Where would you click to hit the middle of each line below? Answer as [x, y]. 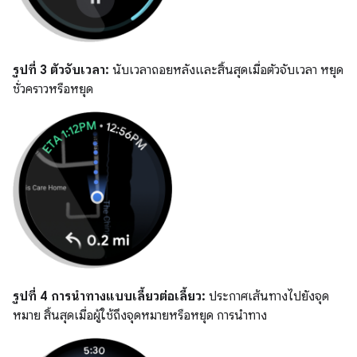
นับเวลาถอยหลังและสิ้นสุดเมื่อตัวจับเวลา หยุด [226, 71]
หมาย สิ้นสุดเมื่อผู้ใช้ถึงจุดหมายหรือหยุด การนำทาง [140, 315]
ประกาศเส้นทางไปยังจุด [267, 296]
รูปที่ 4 [30, 296]
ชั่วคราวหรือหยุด [53, 90]
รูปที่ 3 [30, 71]
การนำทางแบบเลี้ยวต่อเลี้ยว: [128, 296]
